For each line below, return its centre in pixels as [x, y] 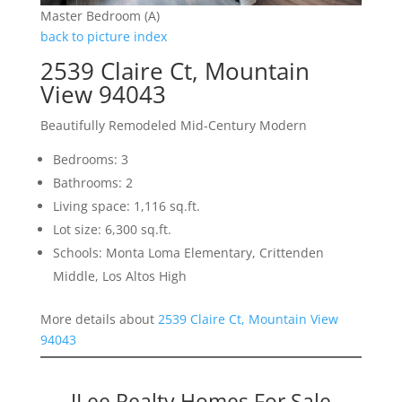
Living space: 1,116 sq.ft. [126, 206]
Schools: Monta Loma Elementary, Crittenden [188, 253]
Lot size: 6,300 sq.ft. [112, 230]
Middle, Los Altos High [119, 276]
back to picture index [103, 37]
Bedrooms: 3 [90, 160]
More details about [99, 319]
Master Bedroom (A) [100, 16]
